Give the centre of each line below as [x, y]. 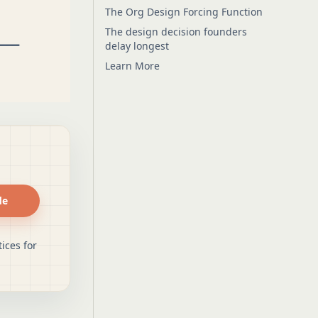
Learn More [132, 66]
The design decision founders [176, 32]
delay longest [137, 46]
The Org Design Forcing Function [183, 12]
